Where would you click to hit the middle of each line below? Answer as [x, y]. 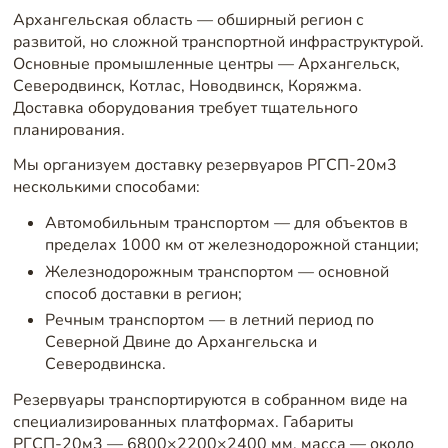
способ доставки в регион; [143, 293]
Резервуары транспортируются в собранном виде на [210, 400]
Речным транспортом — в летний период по [209, 320]
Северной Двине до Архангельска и [180, 342]
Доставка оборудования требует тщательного [185, 107]
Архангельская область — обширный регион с [188, 19]
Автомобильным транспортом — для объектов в [226, 222]
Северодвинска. [105, 364]
